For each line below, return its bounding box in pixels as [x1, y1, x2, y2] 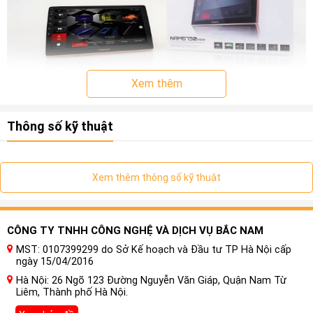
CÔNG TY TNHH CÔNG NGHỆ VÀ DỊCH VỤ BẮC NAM [7, 224, 263, 237]
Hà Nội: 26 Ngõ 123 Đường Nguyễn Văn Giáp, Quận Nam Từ [16, 274, 286, 286]
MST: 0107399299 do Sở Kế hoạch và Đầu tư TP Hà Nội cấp [16, 243, 291, 256]
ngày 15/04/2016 [16, 255, 94, 268]
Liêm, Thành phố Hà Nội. [16, 286, 128, 298]
